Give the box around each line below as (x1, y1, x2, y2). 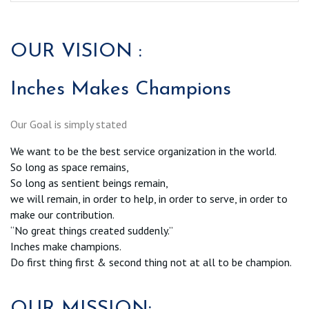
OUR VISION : (10, 42, 142, 61)
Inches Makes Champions (10, 80, 231, 100)
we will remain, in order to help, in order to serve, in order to (10, 191, 288, 206)
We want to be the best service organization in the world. (10, 143, 277, 158)
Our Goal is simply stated (10, 117, 127, 131)
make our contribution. (10, 207, 114, 221)
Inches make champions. (10, 239, 121, 253)
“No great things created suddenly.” (10, 223, 173, 237)
